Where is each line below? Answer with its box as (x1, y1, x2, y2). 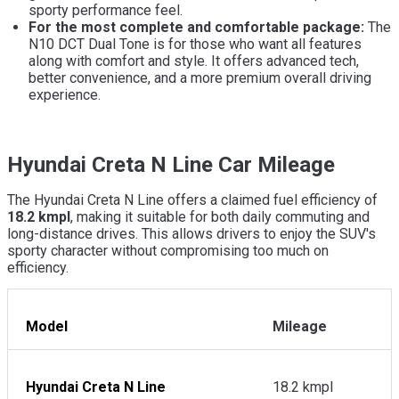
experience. (28, 85, 101, 103)
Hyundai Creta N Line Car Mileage (7, 151, 335, 177)
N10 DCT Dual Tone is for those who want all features (28, 35, 362, 53)
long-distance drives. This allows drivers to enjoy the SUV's (7, 224, 376, 242)
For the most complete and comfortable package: (28, 18, 368, 36)
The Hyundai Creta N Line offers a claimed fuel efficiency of (7, 191, 378, 208)
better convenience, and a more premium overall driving (28, 69, 371, 86)
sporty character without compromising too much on (7, 241, 329, 259)
